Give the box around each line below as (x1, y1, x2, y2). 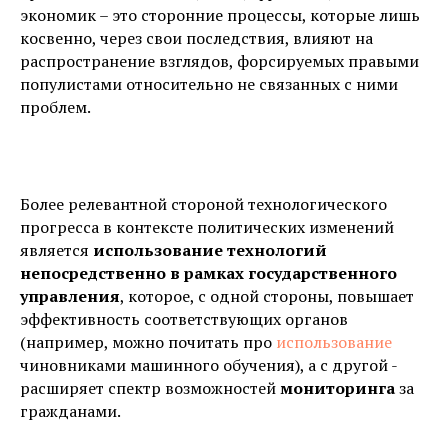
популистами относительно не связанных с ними (20, 73, 398, 95)
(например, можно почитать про (20, 331, 276, 353)
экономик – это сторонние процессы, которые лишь (20, 4, 420, 26)
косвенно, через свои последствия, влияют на (20, 27, 373, 49)
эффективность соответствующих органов (20, 308, 348, 330)
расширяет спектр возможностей (20, 377, 280, 399)
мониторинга (280, 377, 395, 399)
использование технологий (93, 239, 327, 261)
